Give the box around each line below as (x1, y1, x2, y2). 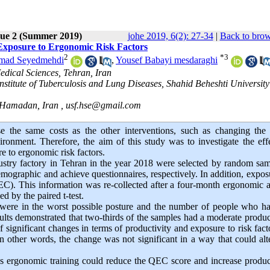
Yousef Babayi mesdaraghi (116, 55, 218, 66)
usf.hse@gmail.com (66, 99, 141, 110)
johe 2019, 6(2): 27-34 (127, 31, 213, 41)
